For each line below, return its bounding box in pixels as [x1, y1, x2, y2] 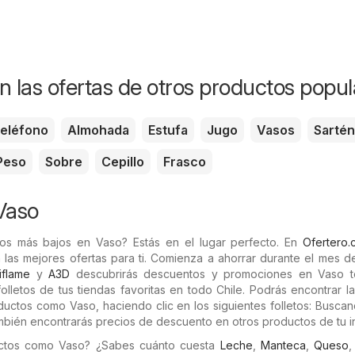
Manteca [261, 338, 307, 353]
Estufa [148, 122, 188, 139]
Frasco [163, 154, 206, 170]
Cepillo [101, 154, 144, 170]
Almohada [67, 122, 129, 139]
